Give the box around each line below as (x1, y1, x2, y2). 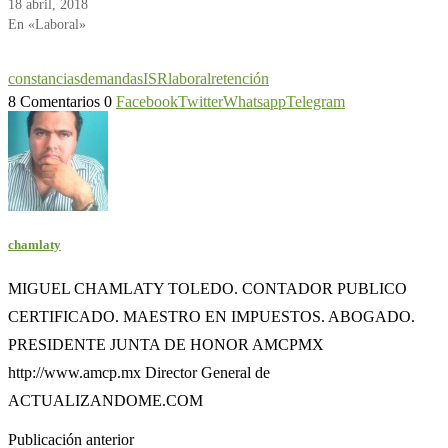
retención (211, 70, 269, 87)
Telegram (286, 93, 345, 110)
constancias (8, 70, 80, 87)
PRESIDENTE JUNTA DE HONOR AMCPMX (8, 336, 324, 354)
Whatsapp (223, 93, 286, 110)
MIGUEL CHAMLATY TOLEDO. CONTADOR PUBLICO (8, 280, 407, 298)
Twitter (178, 93, 223, 110)
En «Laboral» (8, 17, 86, 32)
